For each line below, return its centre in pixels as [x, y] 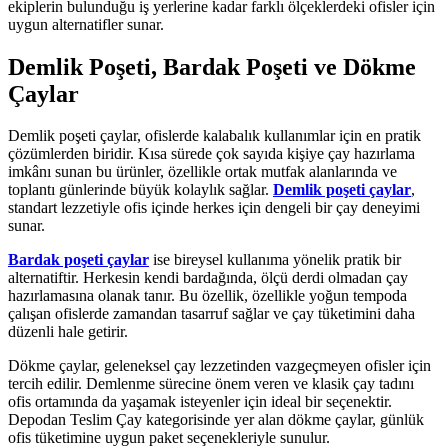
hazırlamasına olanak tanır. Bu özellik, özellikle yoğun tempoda [207, 296]
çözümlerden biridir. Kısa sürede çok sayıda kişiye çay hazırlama [211, 154]
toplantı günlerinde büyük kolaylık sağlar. [140, 190]
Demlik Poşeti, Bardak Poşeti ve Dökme [212, 66]
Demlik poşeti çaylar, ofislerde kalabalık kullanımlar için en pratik [214, 136]
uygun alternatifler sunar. [86, 24]
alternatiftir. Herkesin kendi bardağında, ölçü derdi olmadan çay [208, 278]
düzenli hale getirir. [68, 332]
